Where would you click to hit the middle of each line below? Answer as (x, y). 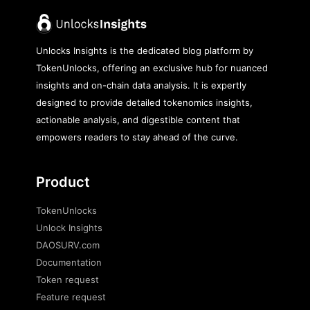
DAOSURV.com (68, 245)
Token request (67, 280)
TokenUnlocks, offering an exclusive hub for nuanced (152, 68)
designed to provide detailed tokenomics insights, (144, 102)
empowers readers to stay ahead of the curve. (137, 137)
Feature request (71, 297)
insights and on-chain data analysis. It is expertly (141, 85)
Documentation (69, 262)
